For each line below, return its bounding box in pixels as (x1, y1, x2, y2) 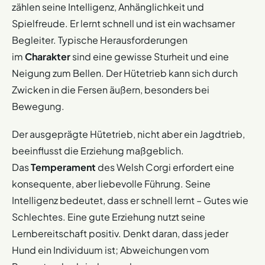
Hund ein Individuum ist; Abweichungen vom (12, 243, 209, 256)
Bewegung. (12, 99, 64, 112)
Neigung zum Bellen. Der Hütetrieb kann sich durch (12, 66, 238, 79)
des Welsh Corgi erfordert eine (96, 160, 234, 173)
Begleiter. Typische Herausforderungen (12, 33, 188, 46)
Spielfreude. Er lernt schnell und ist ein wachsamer (12, 17, 235, 30)
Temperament (31, 160, 96, 173)
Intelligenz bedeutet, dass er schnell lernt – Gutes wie (12, 193, 248, 206)
